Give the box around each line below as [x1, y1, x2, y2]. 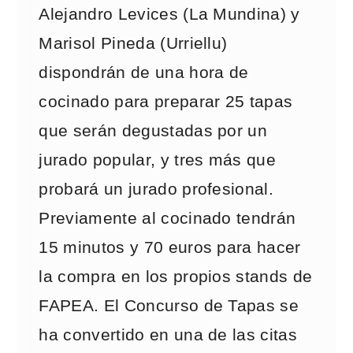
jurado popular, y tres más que [39, 150, 277, 169]
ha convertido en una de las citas [39, 325, 298, 344]
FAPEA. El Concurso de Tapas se [39, 296, 299, 315]
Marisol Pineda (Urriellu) [39, 34, 228, 53]
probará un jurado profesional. [39, 180, 274, 199]
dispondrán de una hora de [39, 63, 249, 82]
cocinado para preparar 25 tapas [39, 92, 293, 111]
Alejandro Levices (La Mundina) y [39, 5, 300, 24]
